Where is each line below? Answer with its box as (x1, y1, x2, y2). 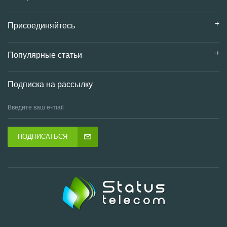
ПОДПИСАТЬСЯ (18, 132, 67, 140)
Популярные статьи (8, 50, 82, 59)
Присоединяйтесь (8, 21, 75, 30)
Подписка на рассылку (8, 80, 93, 89)
